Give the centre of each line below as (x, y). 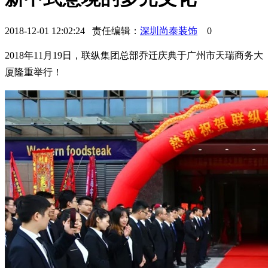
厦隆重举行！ (33, 72)
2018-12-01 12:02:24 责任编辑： (72, 31)
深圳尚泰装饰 (169, 31)
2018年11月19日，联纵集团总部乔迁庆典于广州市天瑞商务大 (134, 55)
